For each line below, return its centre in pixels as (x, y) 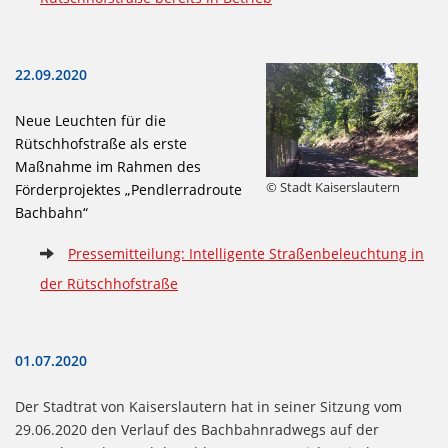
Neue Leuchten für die (90, 121)
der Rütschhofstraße (109, 284)
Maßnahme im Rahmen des (108, 167)
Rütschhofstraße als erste (101, 144)
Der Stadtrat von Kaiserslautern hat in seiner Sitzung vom (208, 407)
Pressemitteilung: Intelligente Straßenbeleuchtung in (246, 254)
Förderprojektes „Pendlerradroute (128, 190)
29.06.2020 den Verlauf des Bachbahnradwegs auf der (197, 430)
